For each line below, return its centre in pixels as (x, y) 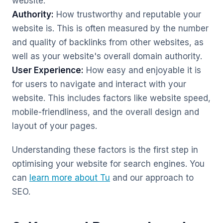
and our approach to (152, 178)
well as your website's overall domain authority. (107, 56)
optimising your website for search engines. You (108, 164)
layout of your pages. (55, 126)
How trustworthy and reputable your (127, 14)
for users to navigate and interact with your (99, 84)
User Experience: (48, 70)
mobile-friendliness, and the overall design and (106, 112)
